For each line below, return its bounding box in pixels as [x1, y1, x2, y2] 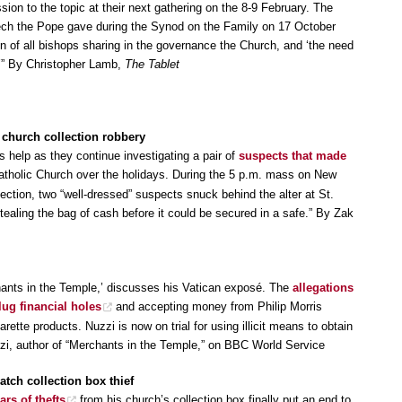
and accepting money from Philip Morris [112, 299, 322, 313]
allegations [293, 280, 354, 294]
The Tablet [125, 57, 179, 72]
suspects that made [239, 149, 346, 163]
